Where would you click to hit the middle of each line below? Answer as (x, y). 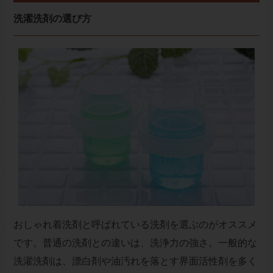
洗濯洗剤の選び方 (52, 19)
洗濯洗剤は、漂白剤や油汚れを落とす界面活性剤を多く (135, 261)
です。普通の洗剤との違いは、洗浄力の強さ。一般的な (135, 243)
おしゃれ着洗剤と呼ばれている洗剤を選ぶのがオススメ (135, 224)
